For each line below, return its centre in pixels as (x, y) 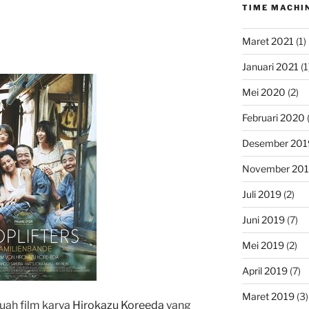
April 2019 (265, 271)
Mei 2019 (263, 246)
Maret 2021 (268, 41)
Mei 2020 (263, 92)
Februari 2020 (273, 118)
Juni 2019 (263, 220)
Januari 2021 (270, 67)
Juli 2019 (261, 195)
